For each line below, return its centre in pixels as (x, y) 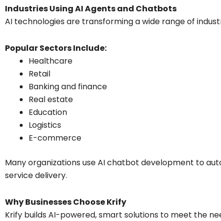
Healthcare (51, 61)
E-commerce (55, 138)
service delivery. (36, 175)
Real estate (51, 99)
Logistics (45, 125)
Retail (39, 74)
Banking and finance (68, 86)
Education (48, 112)
